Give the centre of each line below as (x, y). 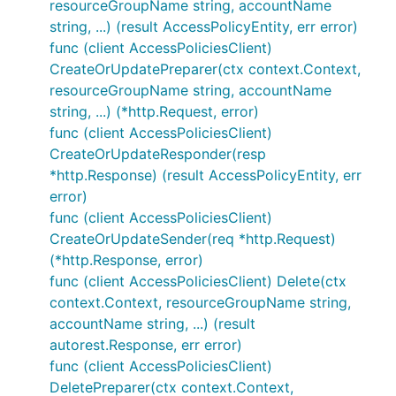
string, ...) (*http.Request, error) (154, 111)
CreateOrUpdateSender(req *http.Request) (193, 239)
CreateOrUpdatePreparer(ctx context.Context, (205, 69)
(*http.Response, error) (126, 260)
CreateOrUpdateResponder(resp (158, 154)
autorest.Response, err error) (146, 345)
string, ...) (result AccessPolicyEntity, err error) (204, 27)
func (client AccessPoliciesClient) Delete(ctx (198, 281)
